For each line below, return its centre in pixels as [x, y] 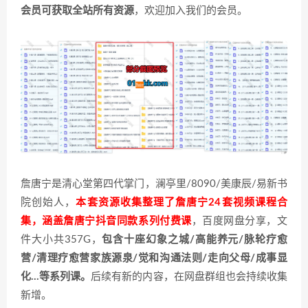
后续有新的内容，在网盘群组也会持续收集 [189, 277]
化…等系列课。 [56, 277]
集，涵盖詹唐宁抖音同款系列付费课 [106, 221]
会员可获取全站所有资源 [77, 11]
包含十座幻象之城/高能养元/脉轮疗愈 [195, 240]
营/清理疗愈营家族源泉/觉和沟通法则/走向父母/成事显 [154, 258]
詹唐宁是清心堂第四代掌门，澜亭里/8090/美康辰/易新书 [154, 184]
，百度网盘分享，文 [240, 221]
